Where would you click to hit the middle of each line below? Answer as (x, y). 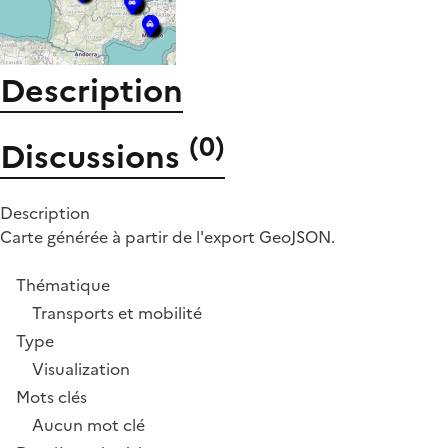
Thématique (63, 285)
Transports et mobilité (117, 313)
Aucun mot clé (88, 425)
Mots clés (51, 397)
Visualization (81, 369)
